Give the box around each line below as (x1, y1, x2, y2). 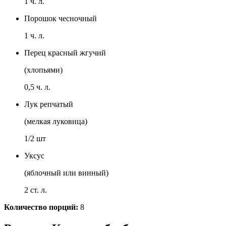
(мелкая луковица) (24, 117, 87, 126)
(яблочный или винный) (24, 168, 108, 178)
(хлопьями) (24, 66, 63, 75)
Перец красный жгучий (24, 48, 106, 58)
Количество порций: (4, 203, 78, 212)
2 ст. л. (24, 186, 47, 195)
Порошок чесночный (24, 14, 97, 23)
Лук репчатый (24, 100, 73, 109)
